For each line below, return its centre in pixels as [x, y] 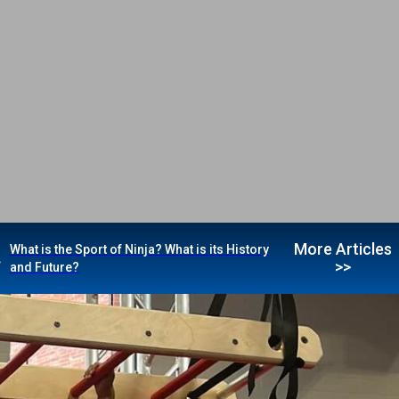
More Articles [342, 249]
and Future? [44, 267]
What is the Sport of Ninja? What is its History [139, 249]
